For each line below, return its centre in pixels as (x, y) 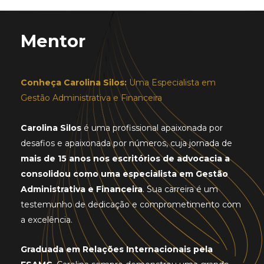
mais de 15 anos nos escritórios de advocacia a (125, 158)
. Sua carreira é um (180, 189)
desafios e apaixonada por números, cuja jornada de (126, 143)
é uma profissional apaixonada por (152, 128)
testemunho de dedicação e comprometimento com (131, 204)
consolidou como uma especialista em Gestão (124, 174)
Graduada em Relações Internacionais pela (117, 250)
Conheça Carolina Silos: (74, 83)
